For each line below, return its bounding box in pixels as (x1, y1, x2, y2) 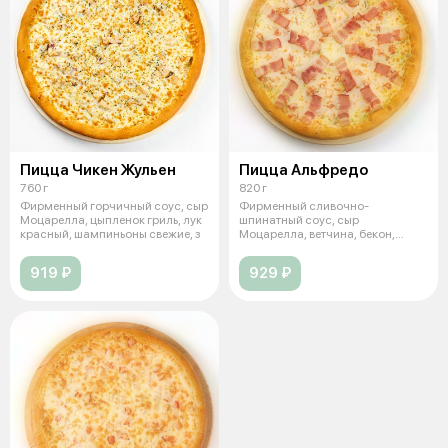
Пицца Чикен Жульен (20, 161, 176, 180)
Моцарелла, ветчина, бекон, (239, 227, 395, 242)
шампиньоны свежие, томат (239, 241, 393, 256)
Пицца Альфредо (239, 161, 368, 180)
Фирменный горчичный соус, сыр (20, 199, 208, 214)
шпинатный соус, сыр (239, 213, 359, 228)
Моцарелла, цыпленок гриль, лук (20, 213, 202, 228)
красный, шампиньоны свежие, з (20, 227, 200, 242)
